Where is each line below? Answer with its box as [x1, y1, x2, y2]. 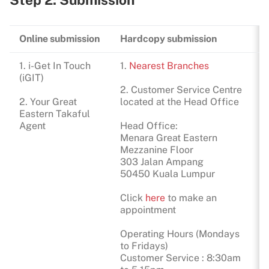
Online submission [19, 33, 100, 44]
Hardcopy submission [120, 33, 217, 44]
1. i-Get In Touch [19, 60, 91, 71]
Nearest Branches [129, 60, 209, 71]
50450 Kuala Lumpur [120, 168, 215, 180]
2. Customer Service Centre [120, 84, 242, 95]
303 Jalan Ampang [120, 156, 204, 168]
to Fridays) [120, 240, 168, 252]
